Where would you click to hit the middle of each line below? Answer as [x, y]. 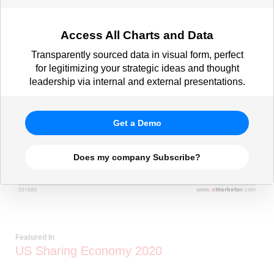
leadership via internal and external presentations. [137, 82]
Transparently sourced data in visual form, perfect [137, 55]
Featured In [35, 237]
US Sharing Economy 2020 [89, 250]
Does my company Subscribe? [137, 157]
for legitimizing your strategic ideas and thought [137, 68]
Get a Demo [137, 123]
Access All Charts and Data [137, 35]
